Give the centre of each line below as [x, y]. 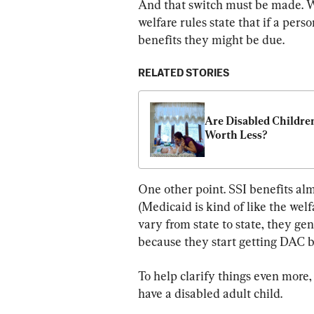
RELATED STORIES [184, 73]
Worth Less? [236, 135]
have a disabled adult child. [210, 293]
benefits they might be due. [211, 39]
